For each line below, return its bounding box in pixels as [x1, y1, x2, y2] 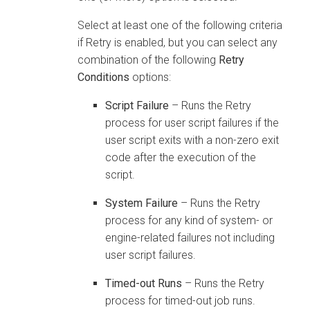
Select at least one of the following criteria [77, 18, 282, 32]
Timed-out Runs [105, 276, 182, 290]
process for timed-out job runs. [105, 293, 255, 307]
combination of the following [77, 53, 219, 66]
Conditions [77, 70, 129, 84]
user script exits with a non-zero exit [105, 133, 279, 147]
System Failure [105, 196, 181, 210]
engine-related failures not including [105, 230, 275, 244]
